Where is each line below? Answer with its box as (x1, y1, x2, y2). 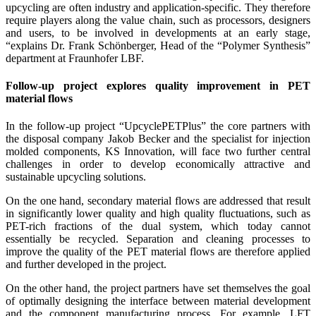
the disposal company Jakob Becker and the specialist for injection (6, 133, 310, 145)
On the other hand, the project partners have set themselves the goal (6, 282, 310, 295)
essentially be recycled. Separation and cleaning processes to (6, 233, 310, 245)
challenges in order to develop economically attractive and (6, 158, 310, 171)
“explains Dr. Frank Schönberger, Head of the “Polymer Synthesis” (6, 39, 310, 51)
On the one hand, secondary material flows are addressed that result (6, 195, 310, 207)
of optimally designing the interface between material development (6, 295, 310, 308)
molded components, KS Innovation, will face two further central (6, 145, 310, 158)
